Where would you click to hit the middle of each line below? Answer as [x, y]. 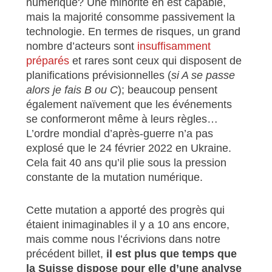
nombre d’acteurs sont [81, 46]
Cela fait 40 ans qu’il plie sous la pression [126, 162]
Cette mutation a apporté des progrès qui [125, 210]
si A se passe [203, 75]
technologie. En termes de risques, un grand [133, 31]
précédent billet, [66, 253]
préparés [47, 60]
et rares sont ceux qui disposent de [155, 60]
